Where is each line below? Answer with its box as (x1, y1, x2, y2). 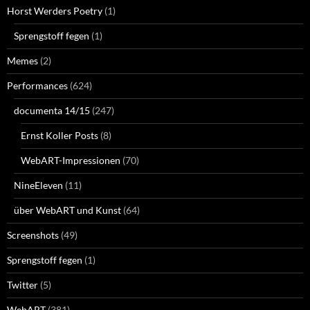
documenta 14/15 (14, 104, 90, 117)
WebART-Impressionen (21, 154, 120, 167)
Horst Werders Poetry (7, 5, 102, 17)
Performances (7, 80, 68, 92)
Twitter (7, 279, 38, 291)
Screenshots (7, 229, 59, 241)
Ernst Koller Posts (21, 129, 98, 142)
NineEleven (14, 179, 63, 192)
